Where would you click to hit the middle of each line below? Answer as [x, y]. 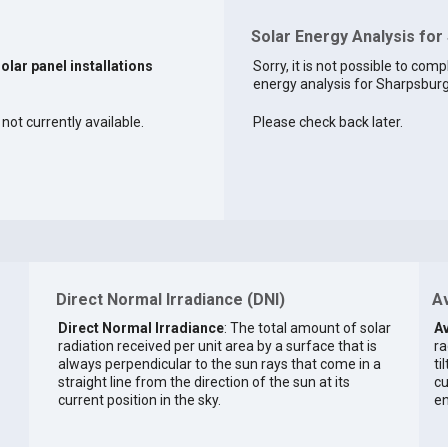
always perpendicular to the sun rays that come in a [219, 363]
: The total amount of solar [307, 327]
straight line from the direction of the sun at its [203, 381]
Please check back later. [327, 122]
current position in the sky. [139, 399]
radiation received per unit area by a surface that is [217, 345]
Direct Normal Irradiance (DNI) [170, 300]
